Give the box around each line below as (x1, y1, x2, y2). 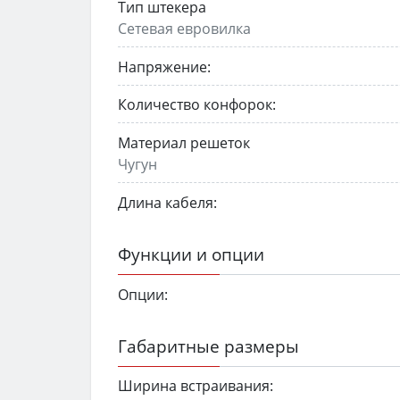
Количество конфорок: (118, 95, 276, 115)
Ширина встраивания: (118, 376, 273, 396)
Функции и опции (118, 241, 264, 266)
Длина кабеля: (118, 192, 217, 212)
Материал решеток (118, 133, 250, 154)
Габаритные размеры (118, 333, 299, 358)
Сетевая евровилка (118, 18, 251, 38)
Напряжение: (118, 56, 211, 77)
